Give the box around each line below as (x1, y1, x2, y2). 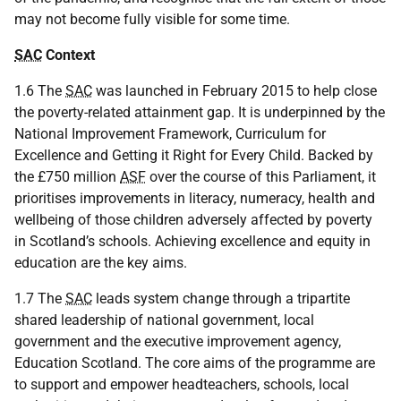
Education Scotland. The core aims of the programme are (14, 354, 375, 371)
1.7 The (14, 290, 65, 307)
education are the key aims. (14, 254, 187, 271)
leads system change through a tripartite (92, 290, 350, 307)
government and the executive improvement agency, (14, 333, 341, 350)
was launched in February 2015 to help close (92, 82, 377, 99)
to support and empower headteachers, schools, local (14, 376, 349, 393)
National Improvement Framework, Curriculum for (14, 125, 326, 142)
